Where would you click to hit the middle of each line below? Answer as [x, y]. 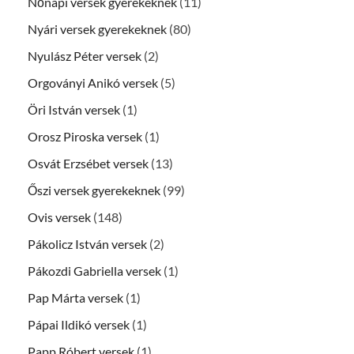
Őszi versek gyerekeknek [94, 190]
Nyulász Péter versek [85, 56]
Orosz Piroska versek [85, 137]
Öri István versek [74, 110]
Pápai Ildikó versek [79, 325]
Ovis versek [59, 217]
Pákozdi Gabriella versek [94, 271]
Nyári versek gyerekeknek [97, 29]
